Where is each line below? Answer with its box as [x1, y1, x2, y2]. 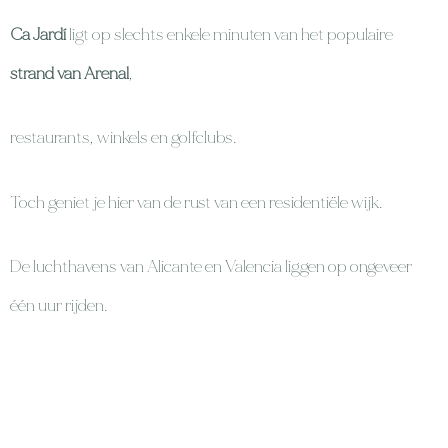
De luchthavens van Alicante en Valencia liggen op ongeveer [10, 256, 412, 278]
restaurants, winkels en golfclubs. [10, 127, 236, 149]
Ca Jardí [10, 23, 66, 45]
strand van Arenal [10, 62, 129, 84]
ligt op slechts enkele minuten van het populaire [66, 23, 393, 45]
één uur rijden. [10, 295, 107, 317]
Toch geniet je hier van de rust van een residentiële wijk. [10, 191, 382, 213]
